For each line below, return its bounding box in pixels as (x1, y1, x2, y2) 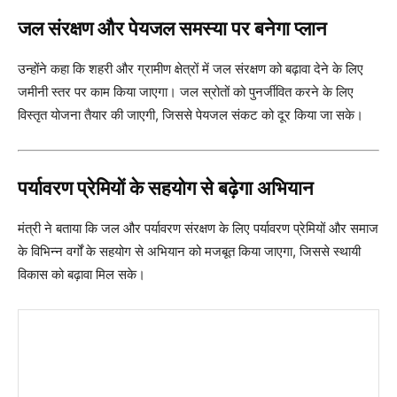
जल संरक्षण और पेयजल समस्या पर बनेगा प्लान (18, 18, 327, 41)
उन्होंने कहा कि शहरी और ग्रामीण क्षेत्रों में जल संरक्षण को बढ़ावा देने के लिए (18, 60, 363, 78)
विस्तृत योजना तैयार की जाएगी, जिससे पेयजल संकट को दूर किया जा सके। (18, 106, 363, 124)
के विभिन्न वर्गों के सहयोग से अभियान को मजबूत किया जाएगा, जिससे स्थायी (18, 243, 361, 261)
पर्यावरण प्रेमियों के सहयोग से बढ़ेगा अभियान (18, 177, 314, 200)
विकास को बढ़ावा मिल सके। (18, 266, 145, 284)
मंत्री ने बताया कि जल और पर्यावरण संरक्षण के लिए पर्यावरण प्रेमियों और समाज (18, 220, 378, 237)
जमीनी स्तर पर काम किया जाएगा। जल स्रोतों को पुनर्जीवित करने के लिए (18, 83, 354, 101)
